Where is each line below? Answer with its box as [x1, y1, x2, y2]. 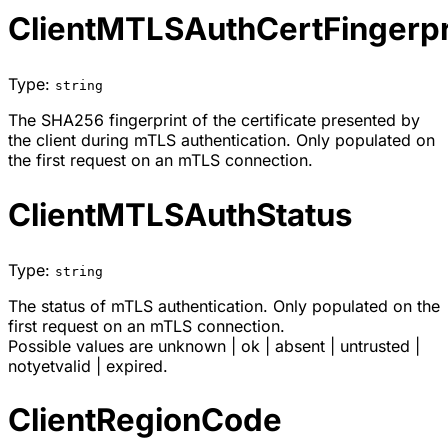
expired [106, 355, 163, 376]
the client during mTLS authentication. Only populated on [8, 129, 435, 150]
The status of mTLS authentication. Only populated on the [8, 295, 440, 316]
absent [275, 335, 325, 356]
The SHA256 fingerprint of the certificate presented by [8, 109, 420, 130]
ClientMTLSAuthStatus [8, 195, 352, 234]
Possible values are [8, 335, 158, 356]
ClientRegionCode [8, 401, 282, 440]
